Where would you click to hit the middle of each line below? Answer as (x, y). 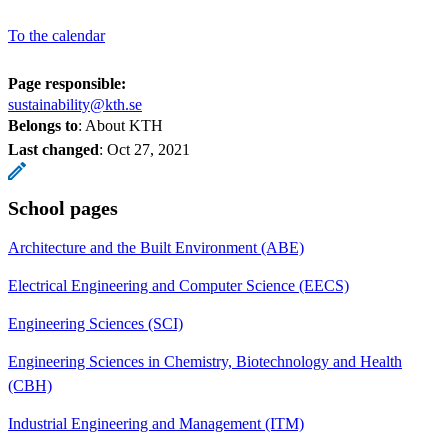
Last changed (53, 149)
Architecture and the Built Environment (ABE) (156, 247)
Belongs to (43, 125)
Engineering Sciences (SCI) (95, 323)
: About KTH (120, 125)
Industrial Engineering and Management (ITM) (156, 423)
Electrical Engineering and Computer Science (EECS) (178, 285)
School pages (63, 207)
